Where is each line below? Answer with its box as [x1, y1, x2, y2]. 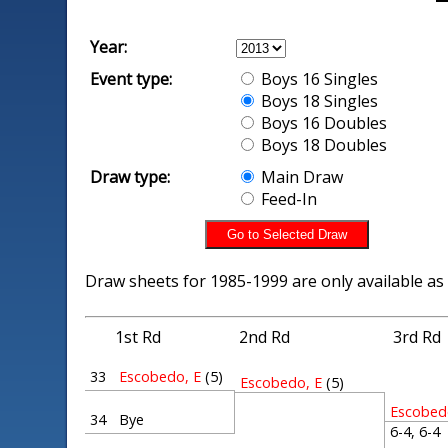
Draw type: [90, 166, 171, 188]
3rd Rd [393, 326, 442, 348]
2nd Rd [239, 326, 291, 348]
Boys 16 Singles [257, 68, 379, 90]
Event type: [90, 68, 173, 90]
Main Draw [257, 166, 344, 188]
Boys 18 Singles [257, 90, 379, 112]
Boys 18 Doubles [257, 134, 388, 156]
